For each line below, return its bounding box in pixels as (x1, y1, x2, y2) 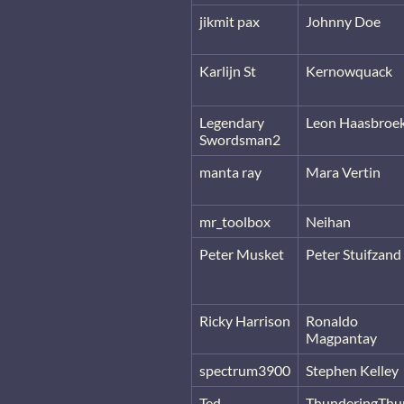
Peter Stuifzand (306, 244, 401, 262)
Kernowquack (306, 61, 392, 79)
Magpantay (306, 328, 377, 346)
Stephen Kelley (306, 361, 399, 379)
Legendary (199, 113, 264, 131)
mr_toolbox (199, 212, 271, 230)
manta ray (199, 162, 262, 180)
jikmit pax (199, 12, 260, 30)
